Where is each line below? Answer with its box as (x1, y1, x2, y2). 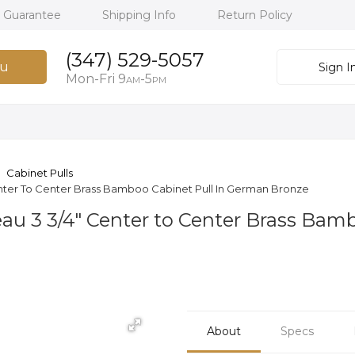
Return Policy (217, 8, 292, 22)
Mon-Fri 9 (65, 71, 126, 86)
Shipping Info (102, 8, 179, 22)
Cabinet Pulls (6, 166, 73, 179)
